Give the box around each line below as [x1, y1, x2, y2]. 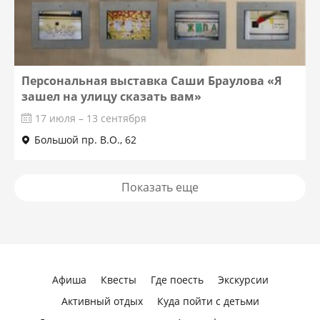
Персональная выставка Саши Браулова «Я [21, 73, 283, 89]
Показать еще [121, 179, 199, 195]
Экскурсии [217, 273, 269, 286]
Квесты [100, 273, 136, 286]
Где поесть [150, 273, 204, 286]
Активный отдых [61, 294, 143, 308]
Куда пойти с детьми [156, 294, 259, 308]
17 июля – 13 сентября [35, 111, 147, 125]
